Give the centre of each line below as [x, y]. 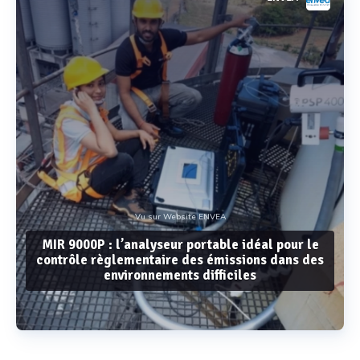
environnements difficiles [180, 276]
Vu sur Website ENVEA [180, 217]
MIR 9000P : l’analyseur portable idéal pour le [180, 245]
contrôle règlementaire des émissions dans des [180, 260]
